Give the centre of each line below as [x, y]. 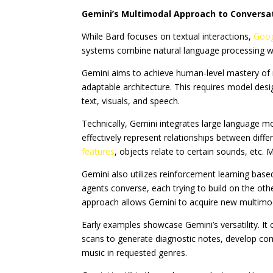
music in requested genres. [135, 253]
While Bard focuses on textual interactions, [168, 37]
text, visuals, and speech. [131, 101]
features [98, 152]
